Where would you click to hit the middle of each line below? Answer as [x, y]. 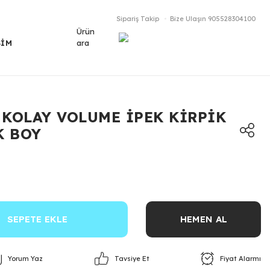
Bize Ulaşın [188, 19]
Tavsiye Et [132, 259]
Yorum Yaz [26, 259]
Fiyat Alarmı [240, 259]
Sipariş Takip [138, 19]
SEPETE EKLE [37, 219]
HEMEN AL [203, 219]
